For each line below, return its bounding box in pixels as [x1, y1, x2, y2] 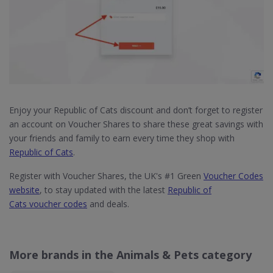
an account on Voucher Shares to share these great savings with [9, 118, 263, 130]
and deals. [87, 198, 129, 210]
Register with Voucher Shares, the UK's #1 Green [9, 170, 204, 182]
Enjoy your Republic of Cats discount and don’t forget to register [9, 104, 263, 116]
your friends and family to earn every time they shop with [9, 132, 235, 144]
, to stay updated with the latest [40, 184, 168, 196]
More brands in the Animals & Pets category [9, 247, 252, 263]
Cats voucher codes [9, 198, 87, 210]
